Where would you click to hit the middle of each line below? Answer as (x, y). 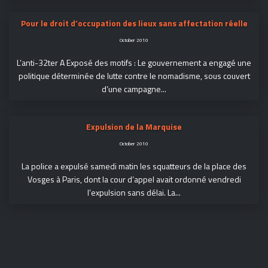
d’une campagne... (134, 89)
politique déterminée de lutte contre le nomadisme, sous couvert (134, 76)
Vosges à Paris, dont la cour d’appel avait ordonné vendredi (134, 179)
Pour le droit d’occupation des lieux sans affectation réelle (134, 23)
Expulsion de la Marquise (134, 127)
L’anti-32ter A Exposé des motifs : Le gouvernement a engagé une (134, 63)
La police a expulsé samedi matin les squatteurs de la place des (134, 166)
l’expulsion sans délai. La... (134, 192)
